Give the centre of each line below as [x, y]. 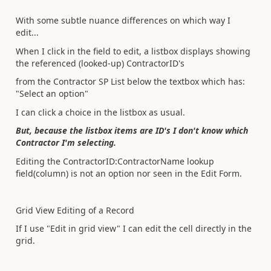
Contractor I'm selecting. [66, 142]
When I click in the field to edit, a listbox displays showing [133, 51]
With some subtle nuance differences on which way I [123, 20]
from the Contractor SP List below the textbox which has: [130, 81]
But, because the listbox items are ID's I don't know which [132, 130]
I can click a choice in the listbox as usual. [102, 112]
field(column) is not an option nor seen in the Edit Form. [129, 173]
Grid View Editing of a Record [75, 210]
